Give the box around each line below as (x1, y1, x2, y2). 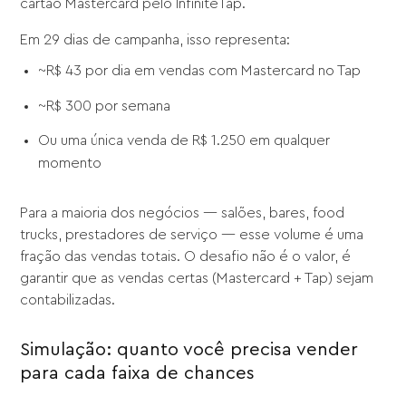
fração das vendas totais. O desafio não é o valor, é (20, 248, 352, 264)
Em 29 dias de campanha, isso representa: (20, 33, 291, 48)
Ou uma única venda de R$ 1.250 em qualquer (38, 133, 331, 149)
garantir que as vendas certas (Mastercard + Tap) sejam (20, 270, 374, 285)
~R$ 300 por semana (38, 98, 171, 113)
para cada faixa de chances (20, 363, 256, 382)
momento (38, 156, 102, 171)
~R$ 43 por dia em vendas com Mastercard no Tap (38, 63, 362, 79)
